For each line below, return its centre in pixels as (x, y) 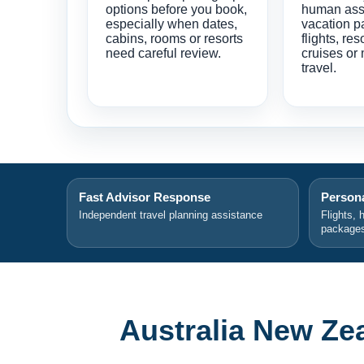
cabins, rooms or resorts (174, 38)
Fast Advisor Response (145, 197)
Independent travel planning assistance (171, 214)
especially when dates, (171, 24)
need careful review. (163, 53)
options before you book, (176, 9)
